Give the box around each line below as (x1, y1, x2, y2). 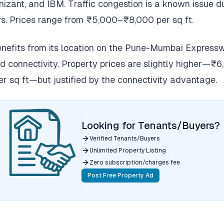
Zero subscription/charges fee (89, 159, 180, 166)
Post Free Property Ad (87, 172, 153, 179)
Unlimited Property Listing (89, 147, 166, 154)
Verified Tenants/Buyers (89, 135, 160, 142)
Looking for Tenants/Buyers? (81, 120, 220, 131)
